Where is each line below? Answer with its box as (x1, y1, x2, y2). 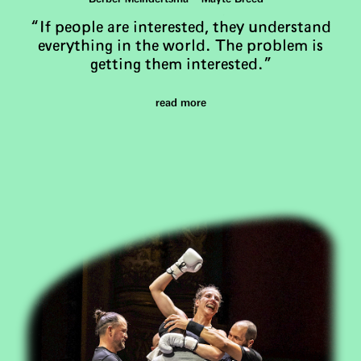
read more (155, 98, 206, 110)
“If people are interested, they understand (30, 20, 331, 36)
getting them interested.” (89, 57, 272, 73)
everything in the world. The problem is (38, 39, 323, 55)
